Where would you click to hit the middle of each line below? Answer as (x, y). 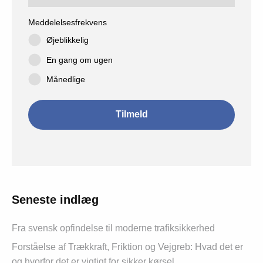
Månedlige (66, 80)
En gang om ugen (80, 60)
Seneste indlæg (55, 200)
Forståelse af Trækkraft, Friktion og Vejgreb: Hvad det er (127, 247)
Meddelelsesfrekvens (68, 22)
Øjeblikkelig (68, 40)
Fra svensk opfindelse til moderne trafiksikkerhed (113, 228)
